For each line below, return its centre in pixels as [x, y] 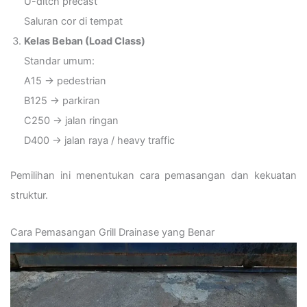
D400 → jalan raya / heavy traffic [99, 140]
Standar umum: [59, 61]
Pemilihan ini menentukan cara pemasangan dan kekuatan [153, 175]
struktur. [29, 195]
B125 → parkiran [62, 100]
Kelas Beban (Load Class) [85, 41]
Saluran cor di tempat [73, 21]
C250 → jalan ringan [71, 120]
